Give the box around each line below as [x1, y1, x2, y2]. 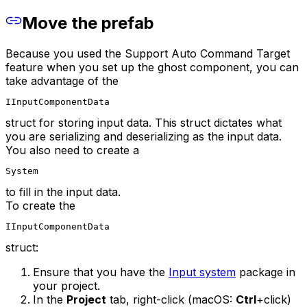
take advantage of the [5, 74, 119, 88]
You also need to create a [5, 143, 139, 158]
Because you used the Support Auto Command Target [5, 47, 290, 61]
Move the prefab [22, 13, 154, 34]
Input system [169, 265, 236, 280]
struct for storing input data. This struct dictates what [5, 116, 282, 130]
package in [236, 265, 295, 280]
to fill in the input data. [5, 185, 121, 199]
